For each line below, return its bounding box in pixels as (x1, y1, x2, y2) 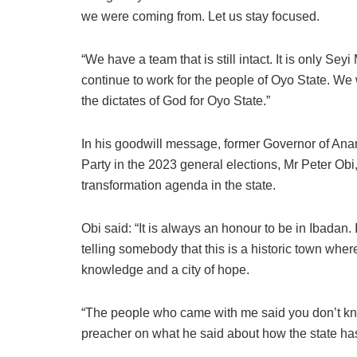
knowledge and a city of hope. (81, 262, 249, 277)
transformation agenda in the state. (81, 178, 276, 192)
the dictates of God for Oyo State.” (81, 93, 270, 108)
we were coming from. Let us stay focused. (81, 9, 320, 23)
